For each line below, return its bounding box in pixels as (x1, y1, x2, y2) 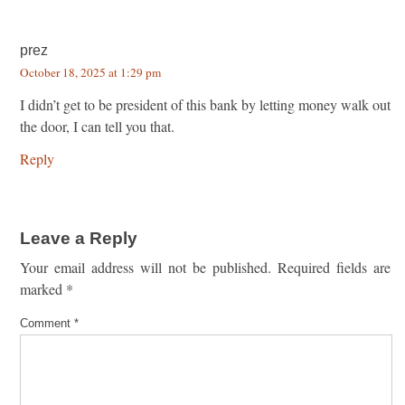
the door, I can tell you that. (20, 116, 174, 136)
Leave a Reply (20, 228, 137, 248)
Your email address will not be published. (20, 257, 271, 277)
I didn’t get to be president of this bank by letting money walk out (20, 94, 391, 114)
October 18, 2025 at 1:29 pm (20, 63, 161, 80)
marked (20, 278, 66, 298)
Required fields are (278, 257, 391, 277)
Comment (20, 316, 74, 330)
